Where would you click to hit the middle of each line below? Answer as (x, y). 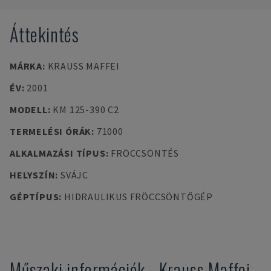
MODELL (29, 109)
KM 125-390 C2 (86, 109)
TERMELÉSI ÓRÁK (51, 131)
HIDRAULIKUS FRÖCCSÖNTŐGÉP (138, 197)
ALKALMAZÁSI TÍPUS (58, 153)
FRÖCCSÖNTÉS (145, 153)
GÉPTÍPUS (34, 197)
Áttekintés (44, 34)
